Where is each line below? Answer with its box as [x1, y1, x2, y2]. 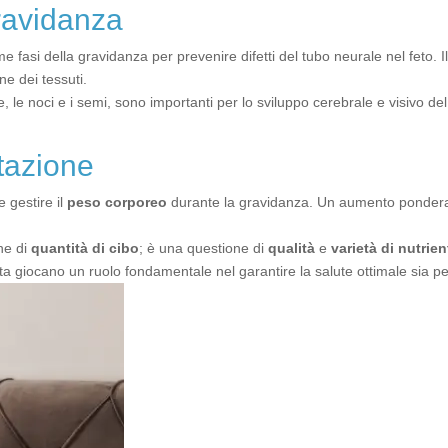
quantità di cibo [31, 240, 139, 256]
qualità [268, 240, 315, 256]
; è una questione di [139, 240, 268, 256]
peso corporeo [67, 194, 167, 210]
